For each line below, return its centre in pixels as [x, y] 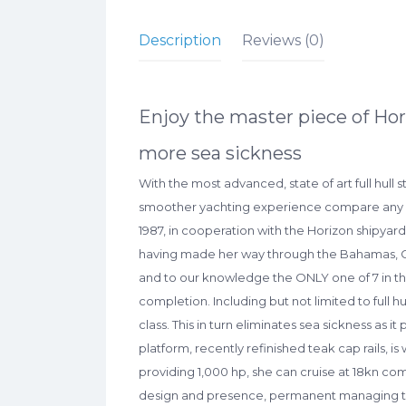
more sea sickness [220, 153]
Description [180, 40]
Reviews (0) [283, 40]
